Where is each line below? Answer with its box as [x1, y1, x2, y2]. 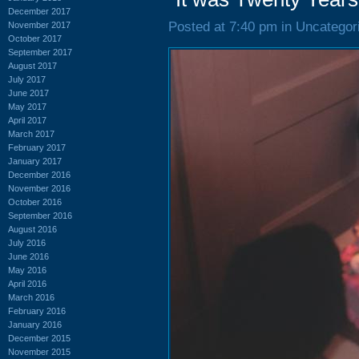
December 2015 [8, 333, 71, 343]
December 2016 [8, 169, 71, 179]
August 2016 [8, 224, 57, 234]
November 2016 [8, 183, 71, 193]
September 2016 [8, 210, 72, 220]
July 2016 [8, 237, 46, 248]
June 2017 [8, 87, 49, 98]
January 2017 [8, 155, 62, 166]
